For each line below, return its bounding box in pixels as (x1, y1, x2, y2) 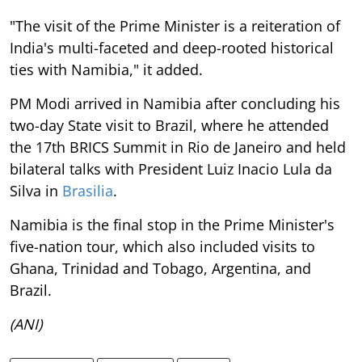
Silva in (10, 181, 62, 201)
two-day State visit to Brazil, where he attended (10, 116, 329, 136)
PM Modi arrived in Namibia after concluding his (10, 94, 340, 114)
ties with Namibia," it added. (10, 60, 203, 80)
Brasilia (62, 181, 113, 201)
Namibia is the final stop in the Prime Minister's (10, 215, 335, 235)
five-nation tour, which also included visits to (10, 237, 315, 257)
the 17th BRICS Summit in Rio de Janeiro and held (10, 137, 346, 158)
